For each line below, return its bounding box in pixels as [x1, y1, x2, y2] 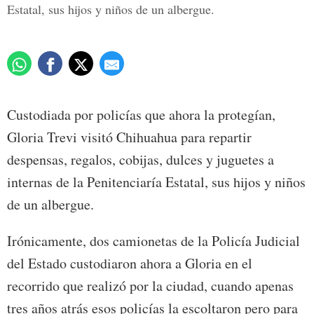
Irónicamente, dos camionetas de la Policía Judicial [7, 231, 300, 251]
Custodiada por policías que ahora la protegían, [7, 105, 275, 125]
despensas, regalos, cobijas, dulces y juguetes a [7, 150, 274, 170]
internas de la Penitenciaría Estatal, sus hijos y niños [7, 172, 306, 192]
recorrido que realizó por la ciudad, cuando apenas [7, 276, 294, 296]
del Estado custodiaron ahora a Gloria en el [7, 254, 252, 273]
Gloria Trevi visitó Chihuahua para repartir [7, 128, 252, 147]
